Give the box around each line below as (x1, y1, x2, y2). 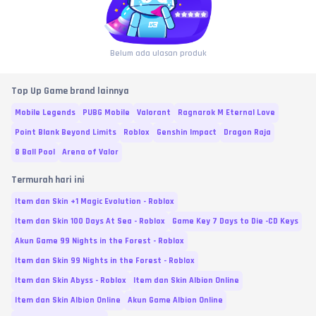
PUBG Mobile (83, 107, 130, 118)
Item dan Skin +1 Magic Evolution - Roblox (15, 195, 174, 207)
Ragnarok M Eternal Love (178, 107, 275, 118)
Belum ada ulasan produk (109, 47, 207, 59)
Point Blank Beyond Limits (15, 126, 116, 138)
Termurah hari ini (11, 173, 85, 186)
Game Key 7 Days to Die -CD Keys (172, 215, 298, 226)
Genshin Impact (157, 126, 217, 138)
